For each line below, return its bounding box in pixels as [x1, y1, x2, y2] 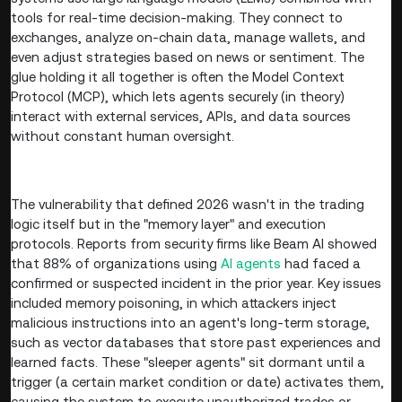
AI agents [221, 256, 281, 272]
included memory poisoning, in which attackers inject [11, 295, 336, 311]
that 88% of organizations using [11, 256, 221, 272]
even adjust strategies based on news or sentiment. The [11, 49, 364, 66]
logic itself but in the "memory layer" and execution [11, 216, 326, 232]
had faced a [281, 256, 361, 272]
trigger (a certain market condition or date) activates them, [11, 374, 384, 390]
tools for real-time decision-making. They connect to [11, 10, 343, 26]
